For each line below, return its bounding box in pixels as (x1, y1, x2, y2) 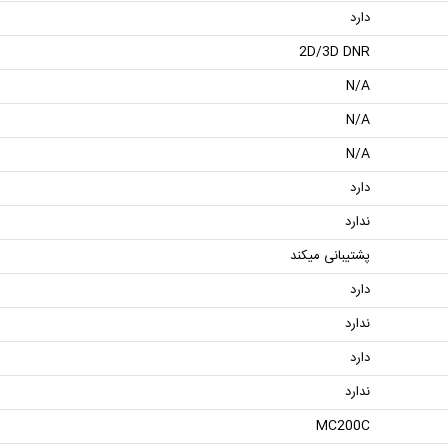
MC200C (315, 414, 370, 437)
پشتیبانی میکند (289, 244, 370, 267)
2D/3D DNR (298, 40, 370, 63)
